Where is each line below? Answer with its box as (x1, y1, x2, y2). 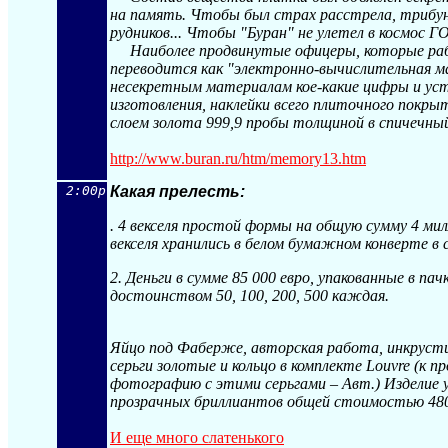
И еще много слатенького (110, 429, 284, 446)
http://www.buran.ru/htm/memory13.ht (110, 150, 354, 167)
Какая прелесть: (110, 183, 245, 200)
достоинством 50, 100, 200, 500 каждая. (110, 287, 389, 304)
